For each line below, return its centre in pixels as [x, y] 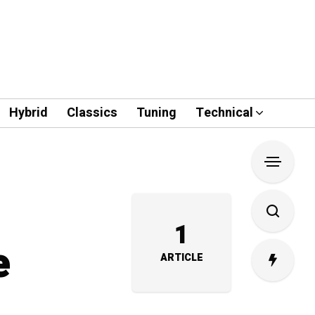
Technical [224, 113]
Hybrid [28, 113]
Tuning [156, 113]
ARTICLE [181, 258]
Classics [92, 113]
